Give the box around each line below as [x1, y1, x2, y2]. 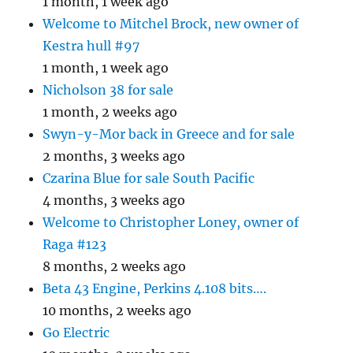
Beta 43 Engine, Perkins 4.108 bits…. [43, 281, 267, 296]
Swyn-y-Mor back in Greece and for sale [43, 126, 295, 142]
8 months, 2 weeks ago [43, 258, 187, 274]
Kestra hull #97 [43, 38, 140, 54]
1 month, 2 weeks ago [43, 104, 178, 120]
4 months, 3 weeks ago [43, 192, 186, 208]
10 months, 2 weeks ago [43, 303, 192, 318]
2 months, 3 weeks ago [43, 148, 186, 164]
